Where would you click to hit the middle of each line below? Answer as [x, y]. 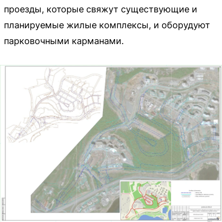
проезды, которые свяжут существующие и [101, 9]
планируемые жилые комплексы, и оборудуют [107, 25]
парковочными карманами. [64, 41]
